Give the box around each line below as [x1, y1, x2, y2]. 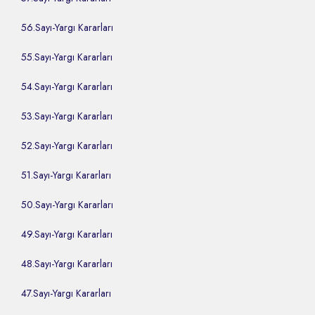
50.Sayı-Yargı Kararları [21, 198, 113, 212]
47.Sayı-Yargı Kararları [21, 286, 111, 301]
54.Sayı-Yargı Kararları [21, 79, 112, 94]
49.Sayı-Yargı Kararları [21, 227, 112, 242]
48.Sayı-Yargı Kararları [21, 257, 112, 271]
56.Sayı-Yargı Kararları [21, 20, 113, 35]
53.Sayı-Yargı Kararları [21, 109, 112, 124]
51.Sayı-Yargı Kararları [21, 168, 111, 183]
